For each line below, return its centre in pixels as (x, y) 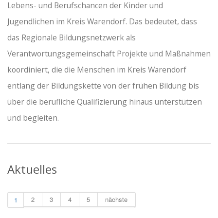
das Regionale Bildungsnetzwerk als (72, 38)
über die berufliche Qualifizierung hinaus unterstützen (105, 102)
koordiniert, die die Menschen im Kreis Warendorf (97, 70)
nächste (116, 200)
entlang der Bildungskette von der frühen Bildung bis (103, 86)
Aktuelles (32, 169)
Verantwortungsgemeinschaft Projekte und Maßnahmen (109, 54)
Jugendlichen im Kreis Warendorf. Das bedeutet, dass (102, 22)
